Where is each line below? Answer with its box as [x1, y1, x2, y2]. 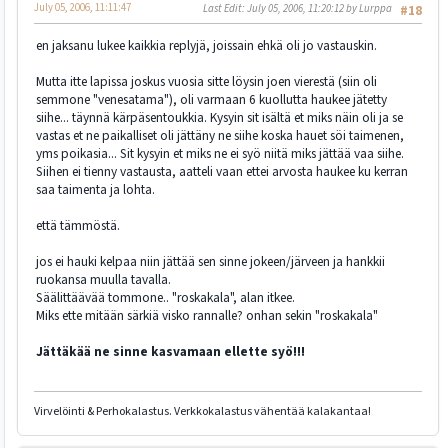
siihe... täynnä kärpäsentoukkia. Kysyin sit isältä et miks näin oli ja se [36, 108, 403, 128]
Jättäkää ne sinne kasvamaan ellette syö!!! [36, 342, 305, 362]
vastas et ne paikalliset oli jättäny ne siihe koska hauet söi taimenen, [36, 126, 404, 146]
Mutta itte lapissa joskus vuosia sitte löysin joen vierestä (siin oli [36, 72, 377, 92]
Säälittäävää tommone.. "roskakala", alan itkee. [36, 288, 295, 308]
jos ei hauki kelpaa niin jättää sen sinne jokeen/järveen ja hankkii [36, 252, 385, 272]
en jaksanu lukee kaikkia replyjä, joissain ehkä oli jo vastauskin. [36, 36, 377, 56]
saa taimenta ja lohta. [36, 180, 155, 200]
